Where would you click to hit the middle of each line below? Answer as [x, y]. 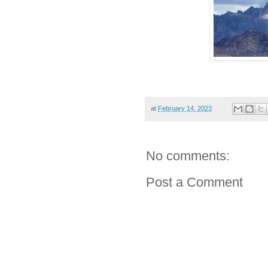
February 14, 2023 [185, 108]
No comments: [188, 156]
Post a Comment [194, 182]
